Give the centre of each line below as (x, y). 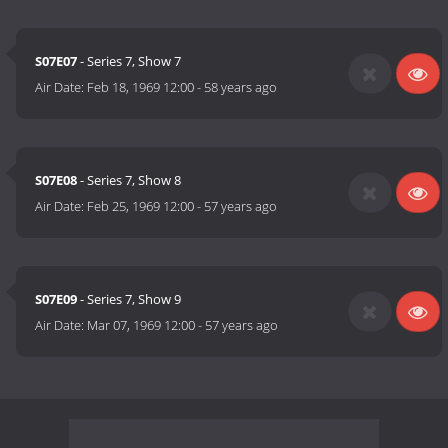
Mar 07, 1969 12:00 (141, 325)
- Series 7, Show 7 (129, 61)
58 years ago (241, 87)
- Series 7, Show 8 (129, 180)
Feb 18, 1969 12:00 (141, 87)
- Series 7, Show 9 (129, 299)
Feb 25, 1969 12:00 (141, 206)
